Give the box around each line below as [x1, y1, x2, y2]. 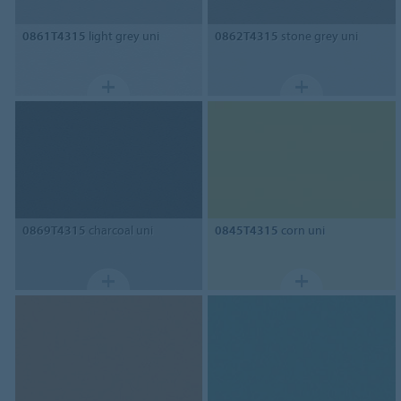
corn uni [278, 222, 326, 239]
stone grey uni [278, 27, 359, 44]
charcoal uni [85, 222, 153, 239]
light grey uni [85, 27, 159, 44]
